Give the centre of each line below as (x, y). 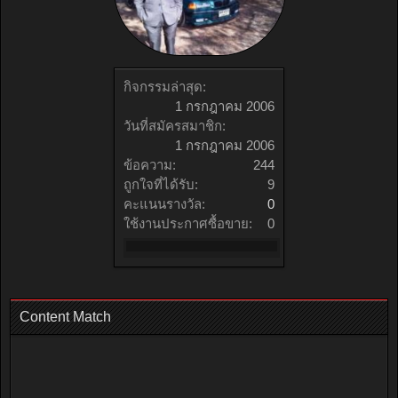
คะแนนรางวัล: (164, 203)
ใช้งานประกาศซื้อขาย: (188, 223)
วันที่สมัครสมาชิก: (175, 125)
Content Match (65, 317)
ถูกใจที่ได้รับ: (161, 184)
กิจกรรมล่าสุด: (165, 86)
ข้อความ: (150, 164)
